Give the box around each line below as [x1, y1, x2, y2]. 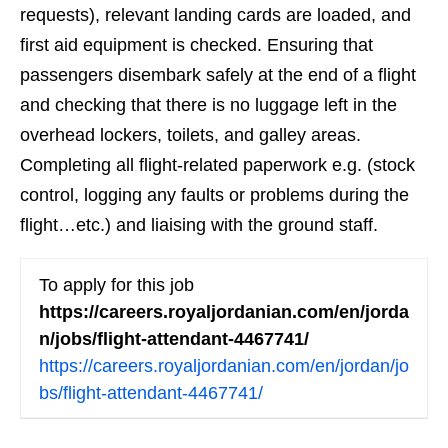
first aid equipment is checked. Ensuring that [20, 34, 373, 55]
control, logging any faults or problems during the [20, 184, 409, 205]
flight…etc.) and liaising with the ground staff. [20, 214, 378, 235]
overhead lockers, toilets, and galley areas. [20, 124, 361, 145]
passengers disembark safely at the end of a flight [20, 64, 416, 85]
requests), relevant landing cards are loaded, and [20, 4, 411, 25]
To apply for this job [39, 275, 194, 295]
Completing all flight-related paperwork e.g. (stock [20, 154, 415, 175]
